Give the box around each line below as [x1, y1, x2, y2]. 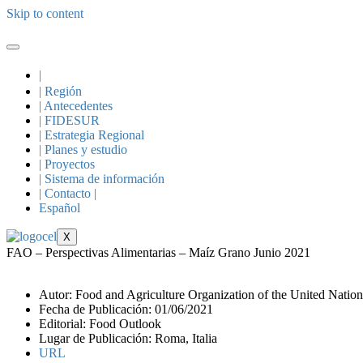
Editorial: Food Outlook [39, 317, 161, 331]
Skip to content [6, 6, 83, 20]
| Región [39, 84, 82, 98]
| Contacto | [39, 186, 96, 200]
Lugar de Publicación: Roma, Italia [39, 331, 217, 345]
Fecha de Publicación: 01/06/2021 [39, 302, 213, 316]
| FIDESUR [39, 113, 100, 127]
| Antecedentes [39, 99, 113, 113]
